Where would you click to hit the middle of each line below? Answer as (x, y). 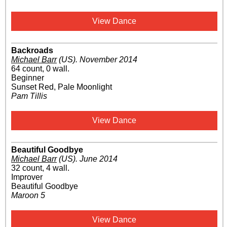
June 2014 (99, 159)
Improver (27, 177)
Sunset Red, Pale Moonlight (62, 87)
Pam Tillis (29, 96)
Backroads (32, 51)
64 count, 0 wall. (40, 69)
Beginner (28, 78)
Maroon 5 (28, 196)
